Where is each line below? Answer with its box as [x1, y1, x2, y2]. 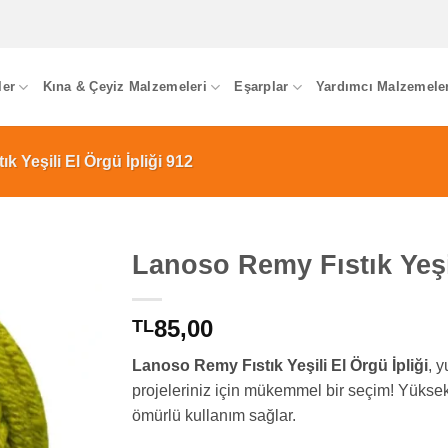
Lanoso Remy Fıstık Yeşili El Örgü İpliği [131, 357, 428, 375]
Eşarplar [234, 79, 289, 94]
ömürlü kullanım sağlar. [131, 407, 296, 425]
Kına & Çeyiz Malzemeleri [42, 79, 207, 94]
